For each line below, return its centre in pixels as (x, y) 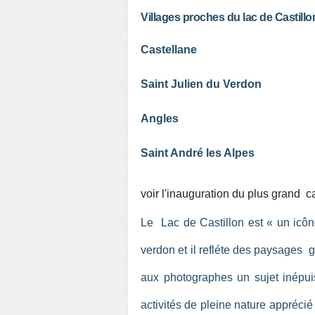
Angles (160, 118)
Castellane (169, 50)
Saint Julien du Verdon (201, 84)
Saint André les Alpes (198, 153)
